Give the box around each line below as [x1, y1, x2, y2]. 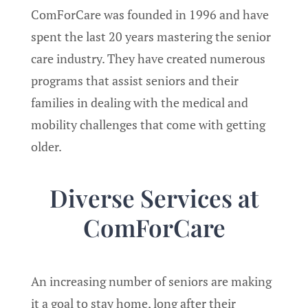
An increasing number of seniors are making [31, 273, 272, 290]
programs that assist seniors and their [31, 71, 239, 89]
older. [31, 137, 62, 155]
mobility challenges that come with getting [31, 115, 265, 133]
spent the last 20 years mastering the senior [31, 27, 271, 45]
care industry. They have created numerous [31, 49, 265, 67]
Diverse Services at [49, 181, 258, 214]
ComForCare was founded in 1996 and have [31, 5, 269, 23]
